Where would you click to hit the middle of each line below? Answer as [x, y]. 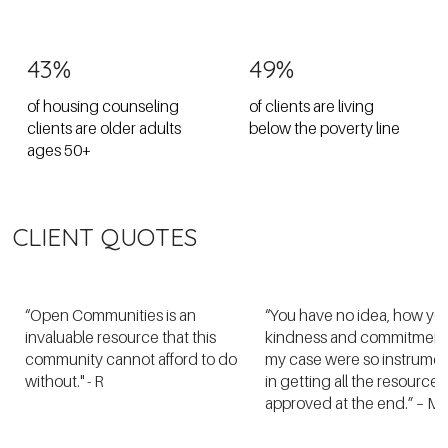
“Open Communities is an [111, 314]
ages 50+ [58, 149]
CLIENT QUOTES [106, 237]
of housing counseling [102, 105]
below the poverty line [324, 127]
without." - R [65, 380]
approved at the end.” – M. [355, 402]
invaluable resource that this [121, 336]
